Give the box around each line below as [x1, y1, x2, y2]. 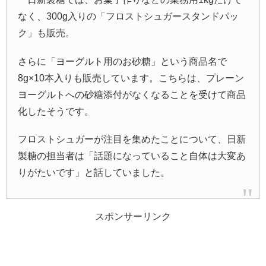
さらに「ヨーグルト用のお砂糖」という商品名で [18, 56, 227, 66]
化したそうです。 [18, 106, 94, 116]
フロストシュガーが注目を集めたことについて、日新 [18, 134, 246, 144]
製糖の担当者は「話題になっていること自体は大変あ [18, 150, 246, 161]
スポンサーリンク [95, 211, 171, 221]
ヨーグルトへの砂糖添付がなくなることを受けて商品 [18, 89, 246, 100]
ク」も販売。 [18, 28, 75, 39]
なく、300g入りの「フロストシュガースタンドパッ [18, 11, 239, 22]
